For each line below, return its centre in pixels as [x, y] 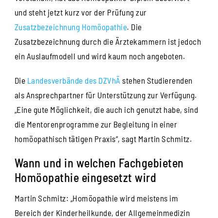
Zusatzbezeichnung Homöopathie [71, 27]
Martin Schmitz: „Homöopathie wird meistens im [96, 198]
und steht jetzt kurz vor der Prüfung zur [81, 12]
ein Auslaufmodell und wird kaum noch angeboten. [100, 56]
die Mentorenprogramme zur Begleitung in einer [96, 124]
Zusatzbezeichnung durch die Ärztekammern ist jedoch [108, 41]
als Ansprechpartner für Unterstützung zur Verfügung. [106, 95]
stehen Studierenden [156, 80]
